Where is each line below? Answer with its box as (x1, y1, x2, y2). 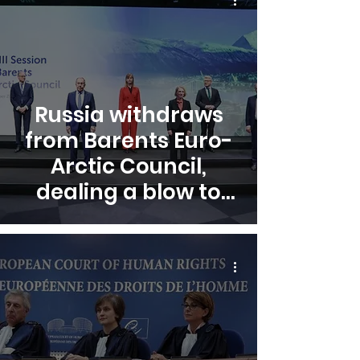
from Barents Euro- (24, 126, 233, 155)
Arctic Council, (51, 152, 207, 181)
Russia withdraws (34, 100, 223, 129)
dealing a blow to (36, 178, 221, 207)
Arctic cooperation (27, 203, 231, 232)
